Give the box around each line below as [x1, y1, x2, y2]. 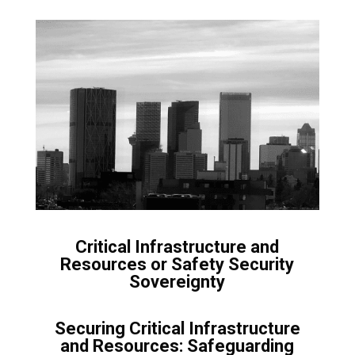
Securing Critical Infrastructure [54, 319, 300, 339]
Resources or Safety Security [60, 254, 295, 275]
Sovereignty [129, 272, 226, 292]
